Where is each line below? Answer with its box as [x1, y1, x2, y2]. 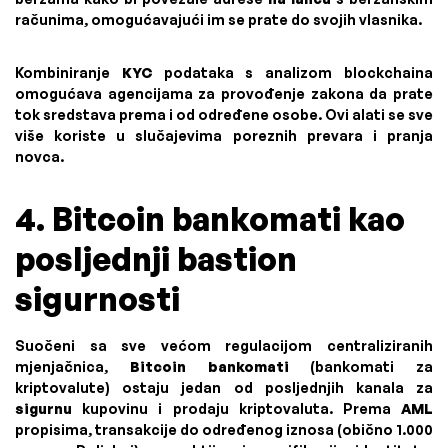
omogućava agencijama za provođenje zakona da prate [15, 85, 433, 102]
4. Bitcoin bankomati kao [15, 199, 405, 239]
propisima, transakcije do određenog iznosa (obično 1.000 [15, 421, 433, 438]
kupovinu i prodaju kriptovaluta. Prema [72, 400, 401, 417]
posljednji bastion [15, 239, 297, 279]
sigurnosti [15, 279, 180, 319]
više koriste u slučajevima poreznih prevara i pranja [15, 127, 433, 144]
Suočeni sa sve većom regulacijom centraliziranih [15, 337, 433, 354]
